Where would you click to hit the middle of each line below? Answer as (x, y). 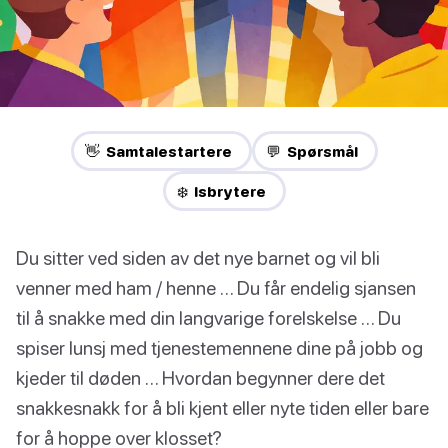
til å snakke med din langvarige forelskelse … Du (208, 318)
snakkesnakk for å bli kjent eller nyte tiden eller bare (222, 408)
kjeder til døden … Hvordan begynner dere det (200, 378)
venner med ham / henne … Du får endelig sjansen (216, 288)
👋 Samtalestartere (158, 151)
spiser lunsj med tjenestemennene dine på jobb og (219, 348)
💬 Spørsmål (311, 151)
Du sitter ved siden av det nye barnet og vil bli (198, 258)
